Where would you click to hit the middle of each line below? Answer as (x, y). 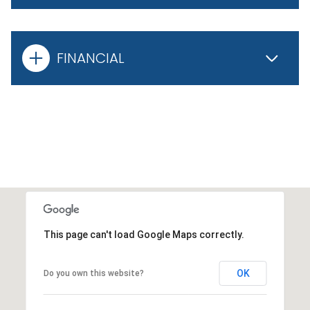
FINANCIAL (91, 58)
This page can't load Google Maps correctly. (144, 234)
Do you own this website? (93, 273)
